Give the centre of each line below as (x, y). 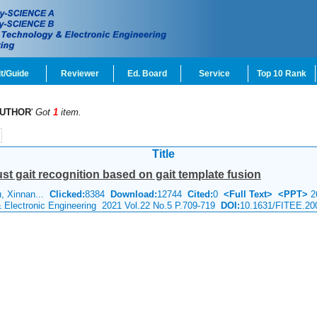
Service (214, 74)
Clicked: (67, 194)
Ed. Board (147, 74)
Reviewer (80, 74)
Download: (134, 194)
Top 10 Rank (282, 74)
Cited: (197, 194)
